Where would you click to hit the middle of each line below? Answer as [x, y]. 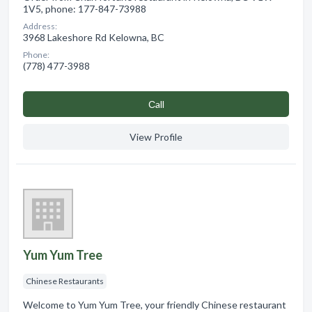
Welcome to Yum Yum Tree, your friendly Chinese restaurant [155, 304]
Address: [40, 26]
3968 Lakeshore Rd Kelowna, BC [94, 37]
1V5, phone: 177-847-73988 [85, 8]
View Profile [156, 136]
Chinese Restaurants [65, 281]
